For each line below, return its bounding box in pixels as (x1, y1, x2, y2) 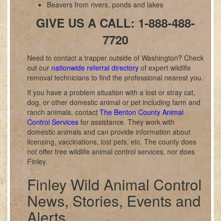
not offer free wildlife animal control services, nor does (27, 147, 195, 156)
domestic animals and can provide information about (27, 127, 190, 137)
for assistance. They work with (78, 117, 175, 127)
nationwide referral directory (51, 63, 139, 73)
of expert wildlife (139, 63, 191, 73)
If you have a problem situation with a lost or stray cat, (27, 87, 195, 97)
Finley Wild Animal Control (27, 174, 202, 195)
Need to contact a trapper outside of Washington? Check (27, 53, 204, 63)
